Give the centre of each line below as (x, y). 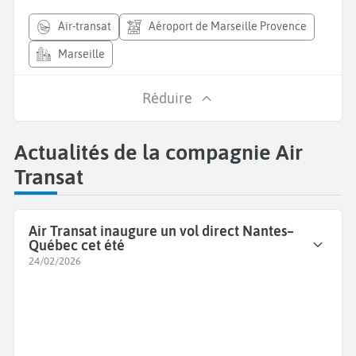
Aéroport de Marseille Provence (231, 27)
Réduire (167, 99)
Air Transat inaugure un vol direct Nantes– (161, 231)
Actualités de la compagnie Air (159, 152)
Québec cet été (77, 245)
